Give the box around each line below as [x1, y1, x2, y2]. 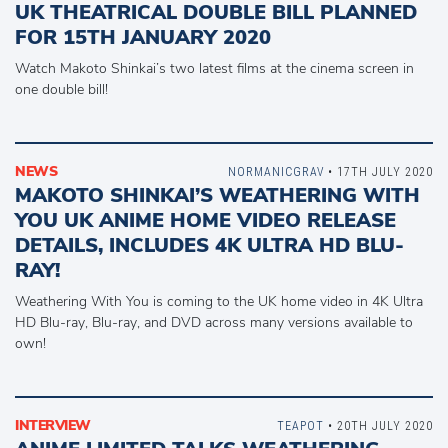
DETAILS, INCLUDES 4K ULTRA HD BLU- [15, 232, 404, 260]
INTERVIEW [15, 416, 91, 436]
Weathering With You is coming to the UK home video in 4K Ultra [15, 292, 423, 312]
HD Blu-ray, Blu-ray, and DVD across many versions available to [15, 313, 413, 333]
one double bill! [15, 80, 108, 100]
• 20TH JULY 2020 [324, 418, 433, 434]
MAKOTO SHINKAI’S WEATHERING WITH [15, 182, 420, 210]
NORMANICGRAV [228, 164, 324, 180]
